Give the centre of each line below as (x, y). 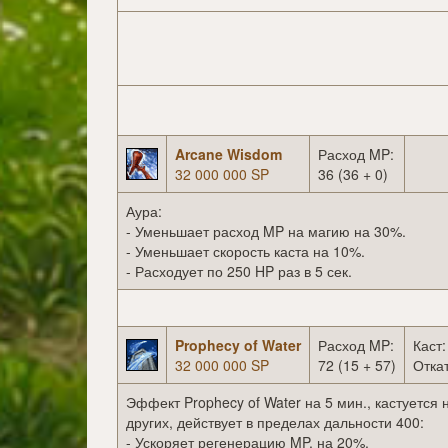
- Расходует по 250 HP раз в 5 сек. (239, 271)
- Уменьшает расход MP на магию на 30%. (266, 231)
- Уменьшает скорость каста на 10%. (245, 251)
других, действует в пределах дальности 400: (275, 422)
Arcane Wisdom (228, 154)
